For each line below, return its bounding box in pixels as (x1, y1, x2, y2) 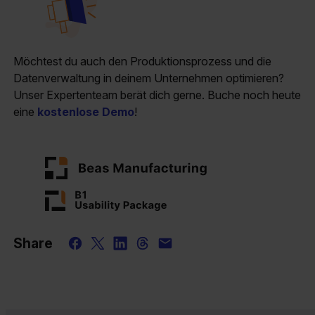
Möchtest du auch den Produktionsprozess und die (13, 53, 272, 68)
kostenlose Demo (37, 104, 135, 119)
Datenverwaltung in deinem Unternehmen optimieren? (13, 70, 285, 85)
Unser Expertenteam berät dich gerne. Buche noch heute (13, 87, 302, 102)
